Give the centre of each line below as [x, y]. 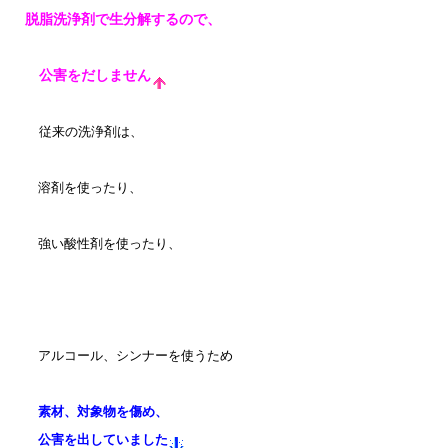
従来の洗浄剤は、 [90, 131]
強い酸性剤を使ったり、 [102, 243]
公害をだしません [87, 75]
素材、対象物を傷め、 [102, 411]
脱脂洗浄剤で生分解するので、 [122, 19]
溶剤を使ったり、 [83, 187]
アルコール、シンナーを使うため [128, 355]
